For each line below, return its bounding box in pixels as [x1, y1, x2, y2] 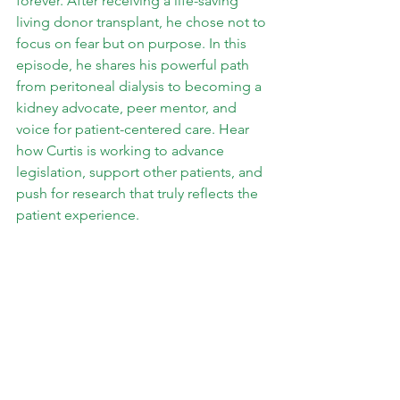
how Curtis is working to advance [16, 142, 228, 159]
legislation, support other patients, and [16, 163, 266, 180]
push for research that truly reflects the [16, 185, 262, 202]
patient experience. [16, 206, 139, 223]
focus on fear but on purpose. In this [16, 35, 250, 52]
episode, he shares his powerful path [16, 56, 253, 73]
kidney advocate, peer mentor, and [16, 99, 240, 116]
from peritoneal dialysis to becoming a [16, 78, 265, 95]
